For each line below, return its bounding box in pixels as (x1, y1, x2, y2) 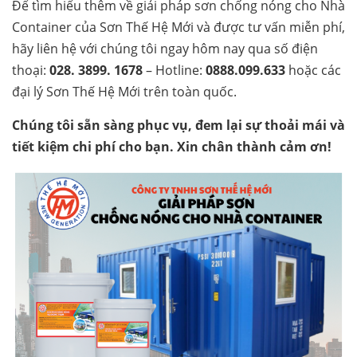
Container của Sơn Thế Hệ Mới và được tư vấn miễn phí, (12, 18, 345, 37)
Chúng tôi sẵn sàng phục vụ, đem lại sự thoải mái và (12, 116, 345, 135)
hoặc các (288, 61, 341, 80)
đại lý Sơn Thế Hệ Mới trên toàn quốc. (12, 83, 237, 101)
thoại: (12, 61, 49, 80)
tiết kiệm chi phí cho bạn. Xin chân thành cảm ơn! (12, 138, 331, 156)
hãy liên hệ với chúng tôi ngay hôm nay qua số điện (12, 40, 318, 58)
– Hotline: (143, 61, 202, 80)
